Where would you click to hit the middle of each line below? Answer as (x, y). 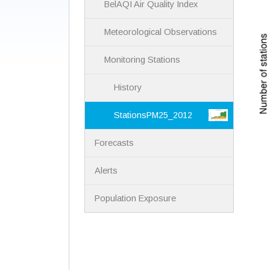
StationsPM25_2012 (153, 115)
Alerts (106, 171)
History (128, 88)
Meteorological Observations (161, 32)
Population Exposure (136, 199)
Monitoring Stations (143, 60)
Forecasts (115, 143)
